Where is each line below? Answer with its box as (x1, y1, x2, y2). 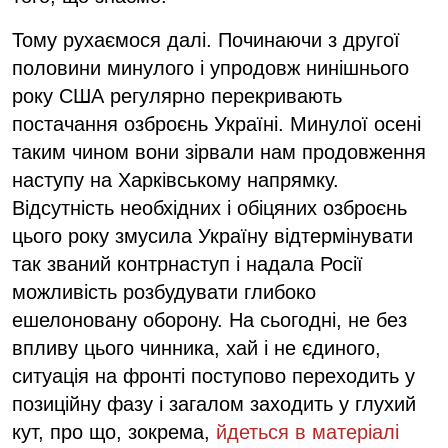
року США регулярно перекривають (12, 84, 342, 107)
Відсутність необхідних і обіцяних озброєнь (12, 196, 407, 219)
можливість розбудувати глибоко (12, 280, 316, 303)
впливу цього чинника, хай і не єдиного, (12, 336, 381, 359)
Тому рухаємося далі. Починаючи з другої (12, 28, 400, 51)
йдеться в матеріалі (216, 420, 399, 443)
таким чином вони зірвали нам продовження (12, 140, 426, 163)
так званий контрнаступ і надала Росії (12, 252, 363, 275)
